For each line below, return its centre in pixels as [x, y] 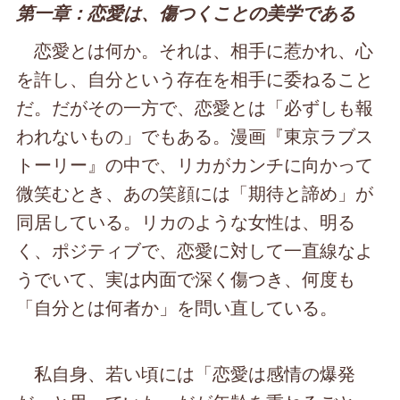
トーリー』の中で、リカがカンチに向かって [195, 164]
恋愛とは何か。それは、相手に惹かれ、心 [195, 50]
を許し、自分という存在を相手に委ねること [195, 79]
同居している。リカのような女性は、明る [186, 221]
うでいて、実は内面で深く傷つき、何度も [186, 279]
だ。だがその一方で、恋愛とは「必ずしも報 [195, 107]
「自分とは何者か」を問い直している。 [177, 307]
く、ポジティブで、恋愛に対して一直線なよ [195, 250]
